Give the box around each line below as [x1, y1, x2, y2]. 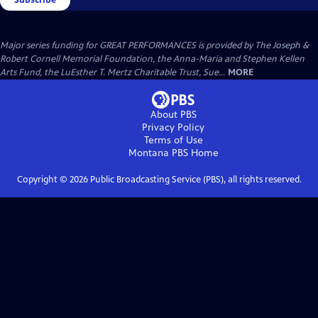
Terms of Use [143, 133, 203, 146]
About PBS [150, 108, 197, 121]
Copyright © [16, 173, 70, 185]
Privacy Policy [142, 121, 204, 133]
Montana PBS [128, 146, 188, 159]
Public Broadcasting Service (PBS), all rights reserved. [87, 173, 302, 185]
